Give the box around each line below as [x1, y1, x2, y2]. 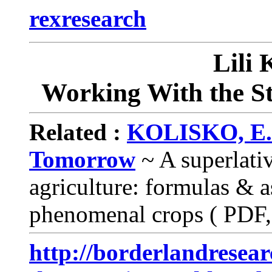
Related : [29, 119, 121, 145]
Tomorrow [29, 146, 135, 172]
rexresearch [29, 5, 146, 32]
